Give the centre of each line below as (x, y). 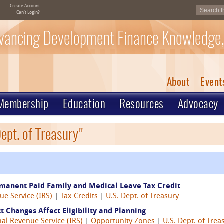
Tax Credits (79, 197)
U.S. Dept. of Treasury (142, 197)
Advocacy (198, 103)
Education (84, 103)
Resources (142, 103)
